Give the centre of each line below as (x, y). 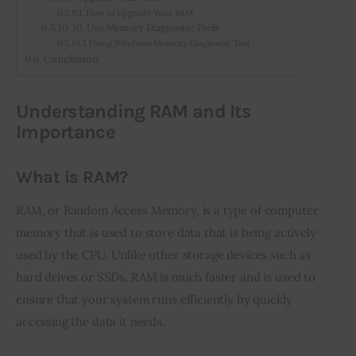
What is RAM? (72, 178)
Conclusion (71, 58)
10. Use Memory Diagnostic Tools (146, 27)
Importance (66, 132)
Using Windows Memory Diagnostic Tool (170, 43)
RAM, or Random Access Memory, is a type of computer (169, 210)
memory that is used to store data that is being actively (168, 232)
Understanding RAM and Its (133, 111)
